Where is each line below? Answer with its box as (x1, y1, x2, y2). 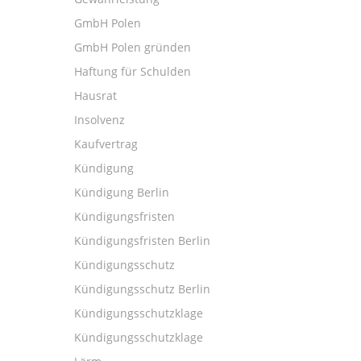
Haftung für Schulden (74, 64, 191, 79)
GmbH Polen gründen (74, 39, 191, 55)
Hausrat (74, 88, 117, 103)
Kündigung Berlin (74, 185, 169, 200)
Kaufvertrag (74, 136, 138, 151)
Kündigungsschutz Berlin (74, 281, 210, 297)
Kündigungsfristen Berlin (74, 233, 210, 248)
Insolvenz (74, 112, 125, 127)
